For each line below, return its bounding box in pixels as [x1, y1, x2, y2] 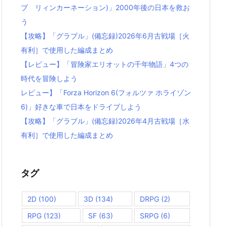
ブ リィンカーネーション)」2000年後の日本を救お [21, 3, 190, 12]
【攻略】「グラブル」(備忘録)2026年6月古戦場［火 [21, 31, 190, 41]
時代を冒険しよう [21, 74, 78, 83]
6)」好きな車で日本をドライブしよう [21, 102, 141, 111]
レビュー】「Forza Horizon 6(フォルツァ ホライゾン [21, 88, 191, 97]
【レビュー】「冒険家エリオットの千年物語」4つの [21, 60, 188, 69]
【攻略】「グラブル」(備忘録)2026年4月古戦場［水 [21, 117, 190, 126]
